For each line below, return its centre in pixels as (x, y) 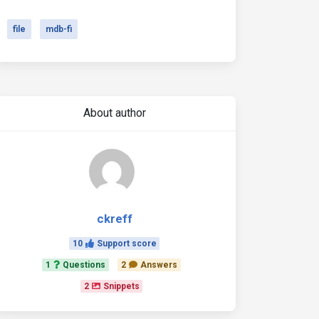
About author (114, 113)
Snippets (121, 286)
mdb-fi (59, 29)
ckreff (114, 219)
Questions (84, 265)
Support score (126, 244)
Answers (158, 265)
